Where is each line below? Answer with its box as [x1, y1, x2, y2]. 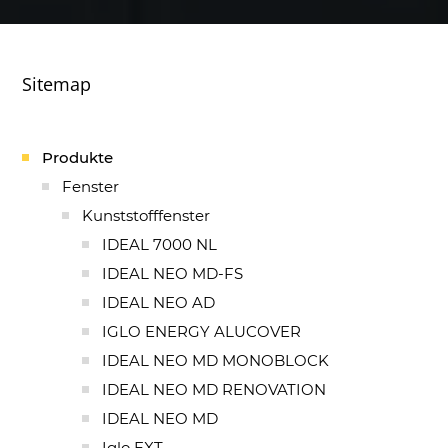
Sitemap [22, 71, 91, 96]
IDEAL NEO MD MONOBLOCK [102, 350, 329, 370]
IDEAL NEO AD [102, 292, 215, 312]
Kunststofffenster [82, 205, 210, 225]
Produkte [42, 147, 113, 167]
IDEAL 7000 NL [102, 234, 217, 254]
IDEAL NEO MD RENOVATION [102, 379, 326, 399]
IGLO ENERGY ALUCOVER [102, 321, 301, 341]
